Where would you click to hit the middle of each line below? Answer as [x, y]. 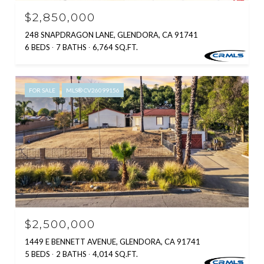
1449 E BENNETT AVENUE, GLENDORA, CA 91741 [113, 241]
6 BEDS [37, 47]
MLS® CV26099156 [93, 90]
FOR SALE [42, 90]
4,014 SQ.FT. [115, 254]
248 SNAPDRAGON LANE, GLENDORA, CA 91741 [111, 35]
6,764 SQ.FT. [115, 47]
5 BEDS [37, 254]
